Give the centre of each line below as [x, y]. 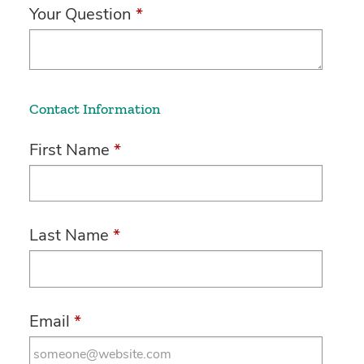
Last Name [69, 236]
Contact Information [95, 108]
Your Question [80, 14]
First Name [69, 149]
